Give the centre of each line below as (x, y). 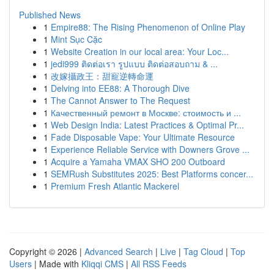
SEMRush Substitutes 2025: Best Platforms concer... (152, 174)
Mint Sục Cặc (76, 39)
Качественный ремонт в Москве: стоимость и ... (146, 113)
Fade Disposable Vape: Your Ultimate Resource (143, 137)
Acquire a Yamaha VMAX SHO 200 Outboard (138, 161)
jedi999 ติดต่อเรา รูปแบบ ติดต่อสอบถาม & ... (134, 64)
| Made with (57, 264)
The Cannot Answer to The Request (120, 100)
